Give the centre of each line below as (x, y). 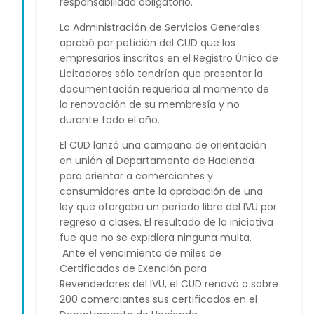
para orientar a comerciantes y (136, 176)
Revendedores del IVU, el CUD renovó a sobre (169, 284)
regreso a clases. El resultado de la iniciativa (166, 223)
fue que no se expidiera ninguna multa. (156, 238)
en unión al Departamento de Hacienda (157, 161)
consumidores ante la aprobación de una (161, 192)
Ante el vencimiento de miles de (141, 253)
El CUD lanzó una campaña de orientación (163, 145)
